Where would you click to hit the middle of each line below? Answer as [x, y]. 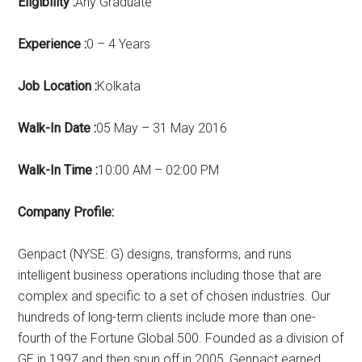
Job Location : [58, 86]
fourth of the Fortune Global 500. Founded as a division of [181, 339]
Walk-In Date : [57, 128]
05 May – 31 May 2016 [162, 128]
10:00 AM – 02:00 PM [159, 170]
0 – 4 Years [119, 44]
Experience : [53, 44]
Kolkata [119, 86]
